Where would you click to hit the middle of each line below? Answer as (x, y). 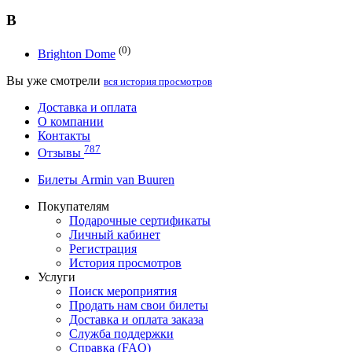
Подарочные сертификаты (140, 221)
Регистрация (103, 249)
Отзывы (61, 153)
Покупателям (73, 207)
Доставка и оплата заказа (136, 320)
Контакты (64, 135)
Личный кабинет (115, 235)
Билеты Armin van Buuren (106, 180)
